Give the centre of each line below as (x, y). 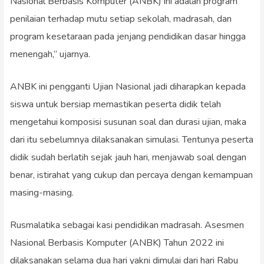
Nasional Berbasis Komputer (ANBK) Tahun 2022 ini (117, 242)
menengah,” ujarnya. (50, 54)
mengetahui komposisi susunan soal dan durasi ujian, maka (128, 122)
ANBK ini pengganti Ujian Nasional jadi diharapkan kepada (128, 86)
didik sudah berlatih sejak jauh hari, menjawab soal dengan (128, 157)
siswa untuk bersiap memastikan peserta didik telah (115, 104)
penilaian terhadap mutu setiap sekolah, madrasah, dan (121, 19)
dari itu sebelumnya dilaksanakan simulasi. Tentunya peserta (131, 139)
